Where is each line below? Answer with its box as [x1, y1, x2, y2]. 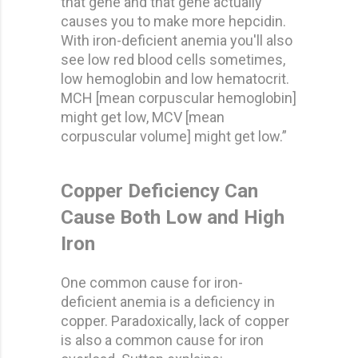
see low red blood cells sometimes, [61, 50, 285, 68]
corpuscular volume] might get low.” [61, 127, 287, 145]
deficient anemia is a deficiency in [61, 292, 275, 310]
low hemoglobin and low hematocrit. [61, 70, 289, 87]
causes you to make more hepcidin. [61, 12, 286, 30]
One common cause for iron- [61, 273, 243, 291]
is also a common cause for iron [61, 331, 264, 348]
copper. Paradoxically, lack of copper [61, 312, 289, 329]
